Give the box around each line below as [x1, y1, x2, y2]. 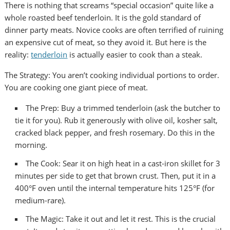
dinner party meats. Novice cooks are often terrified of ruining [5, 25, 224, 35]
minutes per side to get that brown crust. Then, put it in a [15, 170, 216, 181]
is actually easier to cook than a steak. [67, 49, 203, 60]
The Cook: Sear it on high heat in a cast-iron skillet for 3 [26, 158, 221, 169]
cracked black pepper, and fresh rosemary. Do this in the [15, 127, 215, 138]
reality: [5, 49, 31, 60]
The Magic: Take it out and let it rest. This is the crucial [26, 214, 216, 224]
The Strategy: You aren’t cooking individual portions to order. [5, 70, 220, 81]
